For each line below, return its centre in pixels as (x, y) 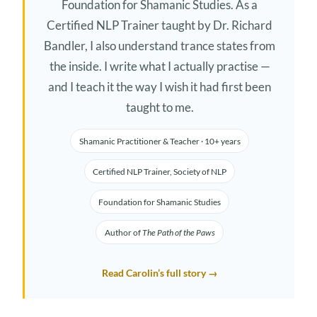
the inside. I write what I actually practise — (160, 67)
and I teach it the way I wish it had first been (160, 87)
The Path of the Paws (178, 232)
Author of (123, 232)
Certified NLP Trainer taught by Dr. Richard (160, 25)
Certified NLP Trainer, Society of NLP (160, 171)
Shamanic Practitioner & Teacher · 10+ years (160, 141)
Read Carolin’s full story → (160, 273)
